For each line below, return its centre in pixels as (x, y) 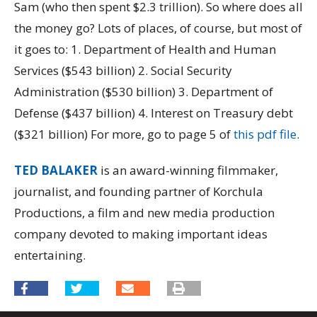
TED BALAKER (56, 171)
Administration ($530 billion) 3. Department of (144, 91)
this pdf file (265, 134)
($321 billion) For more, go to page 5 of (124, 134)
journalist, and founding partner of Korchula (139, 192)
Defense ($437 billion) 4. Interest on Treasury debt (154, 113)
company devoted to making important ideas (141, 234)
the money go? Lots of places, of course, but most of (158, 28)
